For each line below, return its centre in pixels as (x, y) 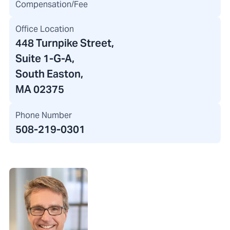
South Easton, (49, 74)
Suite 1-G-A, (45, 59)
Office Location (45, 29)
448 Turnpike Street (63, 43)
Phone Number (44, 116)
